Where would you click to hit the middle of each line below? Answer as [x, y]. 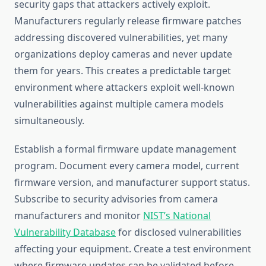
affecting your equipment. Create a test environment [133, 249]
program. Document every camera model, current [127, 166]
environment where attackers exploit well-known [124, 88]
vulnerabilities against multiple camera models [119, 104]
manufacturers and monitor [79, 216]
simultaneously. [49, 121]
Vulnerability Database [65, 232]
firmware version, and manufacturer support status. [132, 183]
